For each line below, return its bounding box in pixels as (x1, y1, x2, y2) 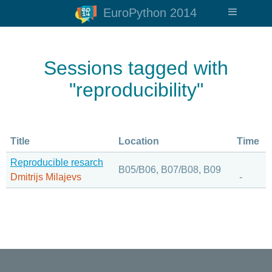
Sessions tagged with (44, 57, 228, 79)
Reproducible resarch (10, 157, 103, 168)
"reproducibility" (69, 79, 203, 101)
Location (118, 136, 159, 146)
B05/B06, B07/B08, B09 (118, 165, 221, 175)
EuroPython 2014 (99, 6, 197, 19)
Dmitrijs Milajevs (10, 172, 81, 182)
